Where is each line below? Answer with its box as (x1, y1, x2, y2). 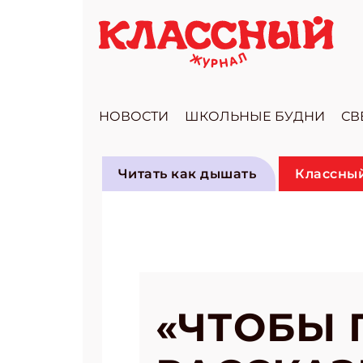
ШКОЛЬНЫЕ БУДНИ (185, 109, 325, 124)
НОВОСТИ (99, 109, 169, 124)
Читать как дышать (118, 166, 257, 181)
